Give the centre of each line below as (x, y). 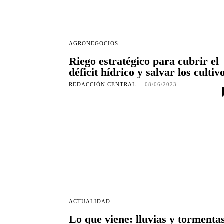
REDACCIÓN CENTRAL (103, 85)
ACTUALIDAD (90, 202)
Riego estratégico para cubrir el (144, 61)
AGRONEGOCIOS (94, 44)
